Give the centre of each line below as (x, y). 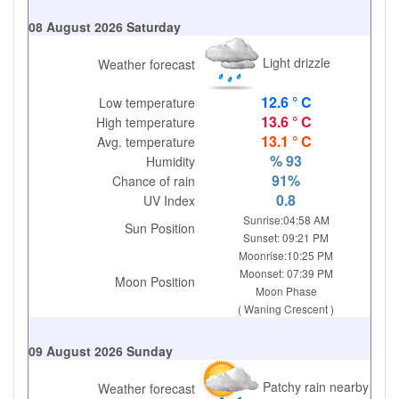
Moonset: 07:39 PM (286, 273)
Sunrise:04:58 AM (286, 220)
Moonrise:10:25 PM (286, 255)
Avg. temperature (147, 142)
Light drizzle (294, 62)
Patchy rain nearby (313, 386)
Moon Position (155, 281)
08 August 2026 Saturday (105, 27)
